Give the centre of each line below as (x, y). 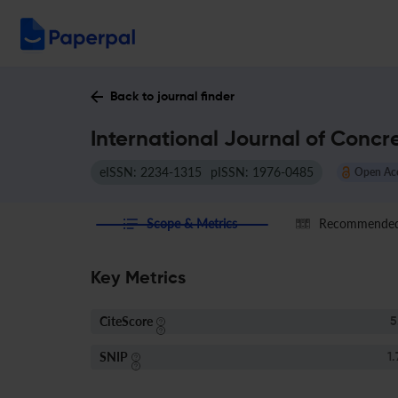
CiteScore (126, 321)
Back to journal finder (172, 97)
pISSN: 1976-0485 (262, 172)
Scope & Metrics (192, 223)
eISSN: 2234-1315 (151, 172)
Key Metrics (138, 279)
